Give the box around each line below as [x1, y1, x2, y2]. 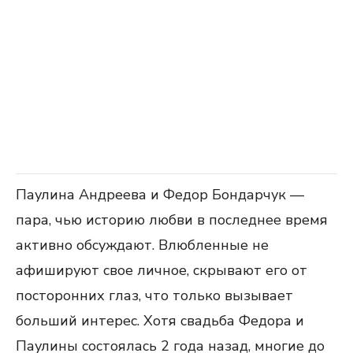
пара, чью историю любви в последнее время [16, 210, 328, 229]
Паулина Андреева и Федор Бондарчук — [16, 185, 304, 204]
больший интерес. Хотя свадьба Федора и [16, 311, 304, 330]
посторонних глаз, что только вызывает [16, 286, 293, 305]
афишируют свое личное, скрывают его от [16, 261, 307, 280]
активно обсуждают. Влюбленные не [16, 236, 269, 255]
